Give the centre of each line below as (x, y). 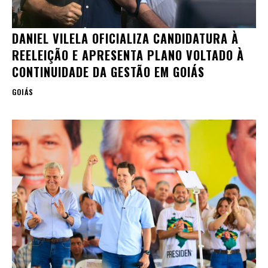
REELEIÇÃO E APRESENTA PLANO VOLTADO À (128, 55)
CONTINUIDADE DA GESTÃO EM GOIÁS (108, 71)
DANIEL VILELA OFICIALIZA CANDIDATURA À (125, 38)
